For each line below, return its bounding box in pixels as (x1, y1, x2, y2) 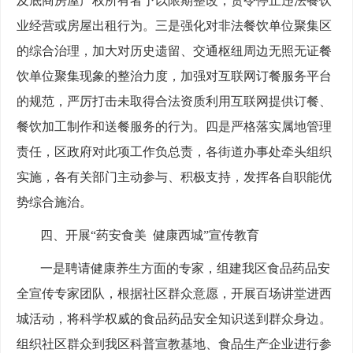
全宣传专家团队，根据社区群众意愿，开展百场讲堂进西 (17, 287, 332, 301)
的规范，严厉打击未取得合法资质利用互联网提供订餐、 (17, 95, 332, 109)
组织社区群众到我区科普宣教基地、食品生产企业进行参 (17, 337, 332, 351)
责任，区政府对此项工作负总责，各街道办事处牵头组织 (17, 145, 332, 159)
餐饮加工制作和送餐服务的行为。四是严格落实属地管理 (17, 120, 332, 134)
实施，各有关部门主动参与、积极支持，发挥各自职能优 (17, 170, 332, 184)
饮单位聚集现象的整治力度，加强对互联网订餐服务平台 (17, 69, 332, 84)
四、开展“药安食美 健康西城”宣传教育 (40, 229, 259, 243)
